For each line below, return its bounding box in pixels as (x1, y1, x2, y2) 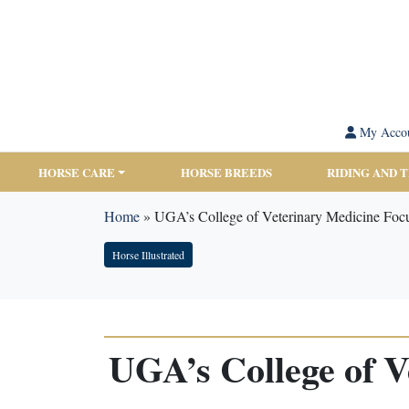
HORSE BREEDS (180, 163, 272, 181)
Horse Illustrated (112, 247, 184, 262)
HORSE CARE (38, 163, 116, 181)
